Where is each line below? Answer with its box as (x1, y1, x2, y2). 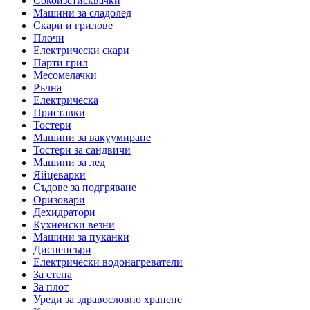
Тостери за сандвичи (33, 144, 131, 156)
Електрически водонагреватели (33, 256, 183, 268)
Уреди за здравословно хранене (33, 293, 182, 306)
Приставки (33, 107, 85, 119)
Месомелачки (33, 69, 97, 82)
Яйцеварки (33, 169, 86, 181)
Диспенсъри (33, 244, 91, 256)
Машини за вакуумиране (33, 131, 151, 144)
